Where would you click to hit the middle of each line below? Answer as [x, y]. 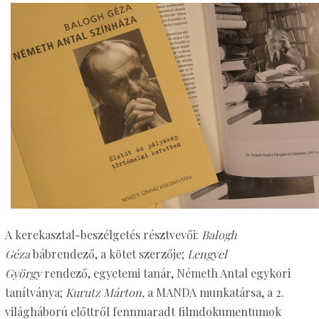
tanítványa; [35, 293]
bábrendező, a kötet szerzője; [108, 254]
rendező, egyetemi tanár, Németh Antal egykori [166, 273]
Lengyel [207, 254]
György [23, 273]
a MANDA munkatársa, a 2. [214, 293]
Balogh [219, 235]
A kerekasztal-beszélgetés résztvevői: [103, 235]
